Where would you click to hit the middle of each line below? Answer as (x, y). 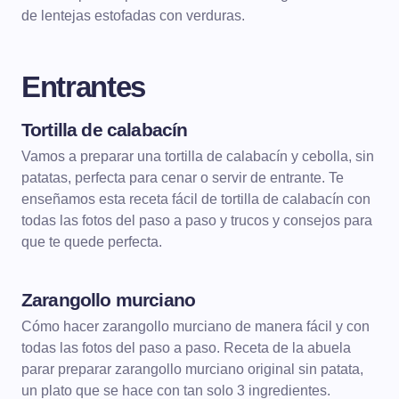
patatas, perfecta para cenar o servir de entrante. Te (183, 178)
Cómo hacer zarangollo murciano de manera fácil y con (195, 326)
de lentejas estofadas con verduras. (133, 16)
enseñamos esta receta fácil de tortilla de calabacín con (196, 199)
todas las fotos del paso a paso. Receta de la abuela (186, 348)
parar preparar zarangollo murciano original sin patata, (192, 369)
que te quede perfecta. (92, 242)
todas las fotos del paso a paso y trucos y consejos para (197, 220)
